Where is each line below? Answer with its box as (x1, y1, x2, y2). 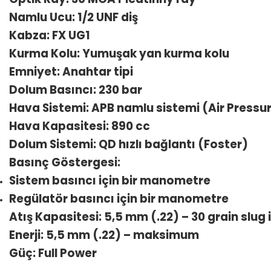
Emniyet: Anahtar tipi (9, 64, 133, 80)
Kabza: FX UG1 (9, 27, 90, 44)
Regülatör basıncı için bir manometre (9, 191, 229, 207)
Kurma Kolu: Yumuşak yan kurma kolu (9, 45, 229, 62)
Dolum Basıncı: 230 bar (9, 82, 142, 98)
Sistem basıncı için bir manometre (9, 172, 211, 189)
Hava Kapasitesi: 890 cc (9, 118, 150, 134)
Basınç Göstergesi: (9, 154, 120, 171)
